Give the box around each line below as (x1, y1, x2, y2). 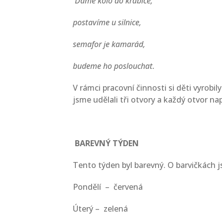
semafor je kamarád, (73, 39, 145, 50)
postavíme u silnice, (73, 17, 141, 28)
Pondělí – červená (73, 181, 143, 192)
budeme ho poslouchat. (73, 60, 155, 71)
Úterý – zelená (73, 203, 128, 214)
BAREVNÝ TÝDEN (75, 138, 139, 149)
